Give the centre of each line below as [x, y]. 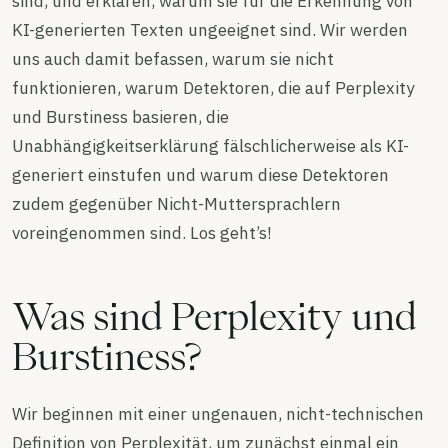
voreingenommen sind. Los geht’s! [142, 233]
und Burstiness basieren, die [120, 117]
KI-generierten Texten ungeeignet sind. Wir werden [210, 30]
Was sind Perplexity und [214, 316]
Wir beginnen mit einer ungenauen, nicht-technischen [218, 414]
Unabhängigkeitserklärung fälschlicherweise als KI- [210, 146]
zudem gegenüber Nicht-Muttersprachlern [176, 204]
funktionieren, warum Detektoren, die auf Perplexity [213, 88]
